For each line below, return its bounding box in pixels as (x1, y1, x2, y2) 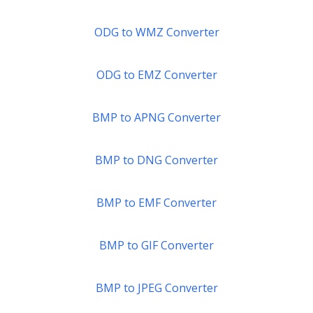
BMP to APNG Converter (92, 110, 221, 125)
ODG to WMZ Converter (94, 24, 219, 40)
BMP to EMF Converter (96, 195, 217, 210)
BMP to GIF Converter (99, 238, 214, 253)
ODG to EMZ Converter (96, 67, 217, 82)
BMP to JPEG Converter (95, 280, 218, 296)
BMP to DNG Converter (95, 152, 218, 168)
